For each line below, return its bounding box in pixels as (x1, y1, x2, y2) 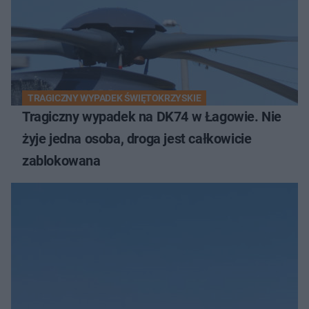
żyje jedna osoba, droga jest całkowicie (22, 130, 252, 147)
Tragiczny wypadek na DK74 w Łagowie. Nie (22, 108, 281, 125)
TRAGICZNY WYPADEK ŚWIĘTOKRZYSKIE (28, 92, 201, 103)
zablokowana (22, 152, 101, 169)
